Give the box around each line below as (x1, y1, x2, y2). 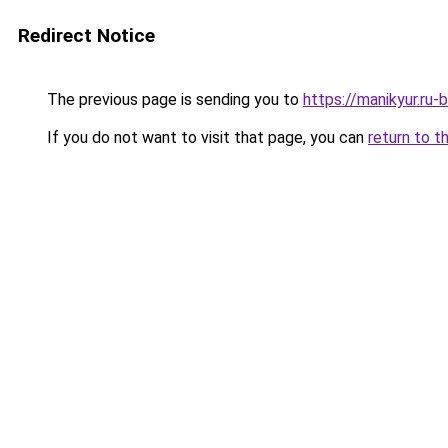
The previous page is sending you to (43, 90, 303, 109)
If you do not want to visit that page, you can (43, 128, 368, 147)
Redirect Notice (18, 24, 155, 47)
